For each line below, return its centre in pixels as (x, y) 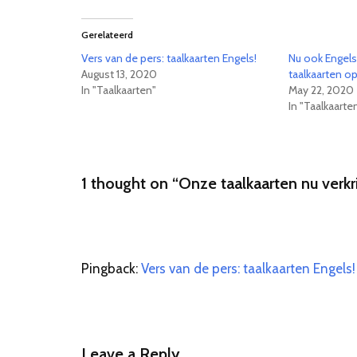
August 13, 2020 (119, 74)
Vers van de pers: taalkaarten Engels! (169, 58)
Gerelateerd (107, 35)
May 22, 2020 (322, 90)
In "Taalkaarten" (119, 90)
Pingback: (111, 269)
